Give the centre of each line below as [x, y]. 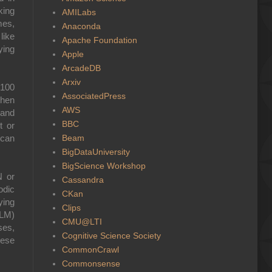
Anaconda [81, 26]
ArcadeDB [81, 68]
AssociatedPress [93, 96]
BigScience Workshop [104, 165]
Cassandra [83, 179]
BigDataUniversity [96, 151]
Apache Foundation [99, 40]
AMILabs [79, 12]
